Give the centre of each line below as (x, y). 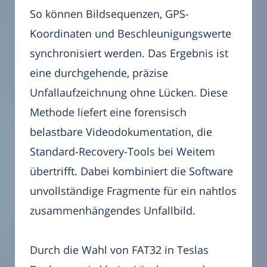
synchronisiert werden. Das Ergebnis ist (129, 53)
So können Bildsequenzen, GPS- (109, 13)
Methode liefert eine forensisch (108, 112)
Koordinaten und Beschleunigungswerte (131, 33)
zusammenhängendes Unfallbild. (113, 210)
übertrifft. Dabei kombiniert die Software (131, 171)
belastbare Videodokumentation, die (121, 131)
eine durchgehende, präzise (99, 72)
